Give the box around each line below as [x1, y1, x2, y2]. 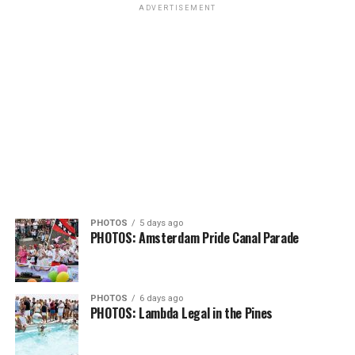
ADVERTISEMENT [138, 3, 217, 12]
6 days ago [139, 292, 183, 303]
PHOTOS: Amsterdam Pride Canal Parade [90, 227, 300, 247]
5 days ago [139, 217, 183, 228]
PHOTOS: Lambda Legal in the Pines [90, 303, 273, 323]
